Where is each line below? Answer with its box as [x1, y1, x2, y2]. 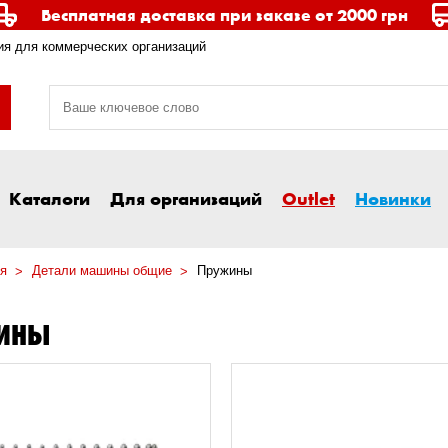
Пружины [197, 263, 252, 279]
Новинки [355, 187, 431, 210]
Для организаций [110, 187, 262, 210]
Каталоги [9, 187, 90, 210]
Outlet [282, 187, 335, 210]
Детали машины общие [32, 263, 172, 279]
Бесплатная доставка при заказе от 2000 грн [40, 4, 408, 25]
